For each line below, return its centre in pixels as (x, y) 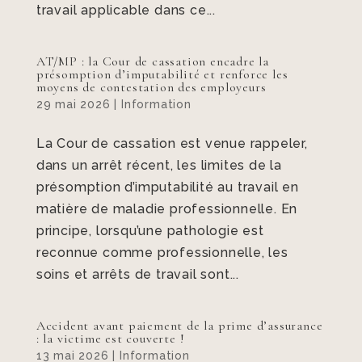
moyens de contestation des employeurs (151, 87)
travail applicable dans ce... (126, 10)
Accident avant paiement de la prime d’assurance (179, 326)
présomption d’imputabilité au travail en (167, 187)
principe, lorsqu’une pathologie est (150, 231)
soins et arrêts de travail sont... (137, 274)
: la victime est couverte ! (110, 339)
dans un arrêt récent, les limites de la (159, 165)
